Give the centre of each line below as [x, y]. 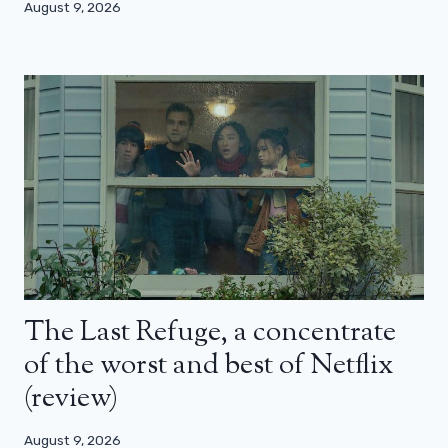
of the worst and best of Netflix [208, 366]
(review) [71, 399]
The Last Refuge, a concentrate [210, 333]
